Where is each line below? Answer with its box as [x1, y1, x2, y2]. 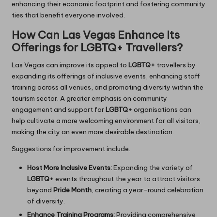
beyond [27, 185, 53, 194]
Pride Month [53, 185, 92, 194]
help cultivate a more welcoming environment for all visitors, [12, 116, 201, 125]
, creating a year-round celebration [92, 185, 203, 194]
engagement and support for [12, 105, 106, 114]
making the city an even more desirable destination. [12, 127, 174, 136]
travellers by [155, 60, 196, 69]
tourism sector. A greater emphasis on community [12, 93, 167, 103]
